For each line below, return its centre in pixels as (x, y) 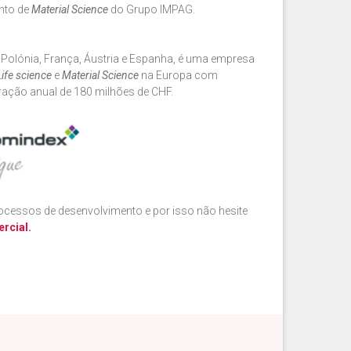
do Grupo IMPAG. (152, 10)
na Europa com (179, 76)
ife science (28, 76)
